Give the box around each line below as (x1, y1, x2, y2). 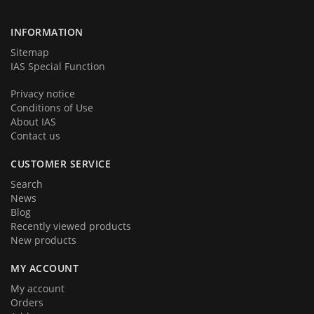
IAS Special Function (11, 60, 105, 74)
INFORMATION (11, 25, 83, 39)
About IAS (11, 115, 56, 129)
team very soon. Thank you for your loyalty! (11, 6, 192, 20)
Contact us (11, 129, 60, 143)
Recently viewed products (11, 219, 131, 233)
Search (11, 177, 43, 191)
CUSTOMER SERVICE (11, 157, 111, 171)
